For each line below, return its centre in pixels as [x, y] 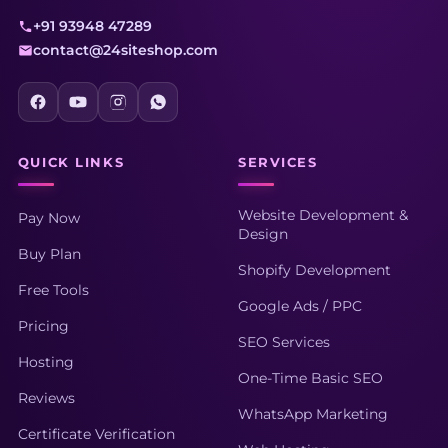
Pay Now [48, 218]
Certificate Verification [96, 434]
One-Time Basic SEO [310, 378]
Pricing [43, 326]
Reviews [46, 398]
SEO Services [284, 342]
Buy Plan [49, 254]
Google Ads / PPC [300, 306]
